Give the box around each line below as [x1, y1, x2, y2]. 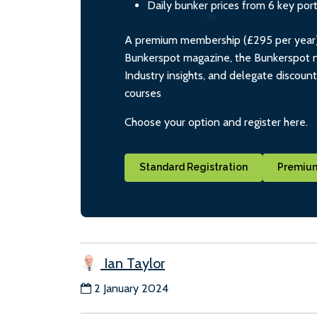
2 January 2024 [94, 281, 168, 295]
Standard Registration [139, 161, 248, 173]
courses [125, 86, 161, 100]
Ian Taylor [100, 254, 165, 272]
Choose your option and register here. [125, 115, 308, 129]
